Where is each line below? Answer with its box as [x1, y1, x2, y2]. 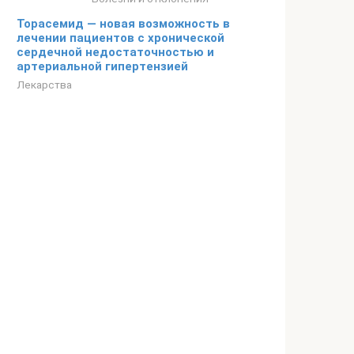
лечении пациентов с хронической [17, 31, 224, 45]
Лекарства [17, 78, 72, 91]
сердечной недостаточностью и [17, 45, 214, 59]
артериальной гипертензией [17, 59, 188, 73]
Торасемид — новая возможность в [17, 17, 230, 31]
